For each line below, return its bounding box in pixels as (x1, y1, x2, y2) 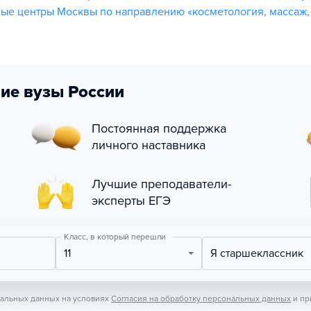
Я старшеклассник (217, 246, 304, 260)
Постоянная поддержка (92, 121, 226, 136)
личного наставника (92, 137, 205, 153)
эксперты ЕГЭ (92, 193, 171, 208)
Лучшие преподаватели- (92, 176, 231, 192)
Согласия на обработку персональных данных (111, 294, 291, 303)
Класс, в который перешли (63, 231, 166, 242)
